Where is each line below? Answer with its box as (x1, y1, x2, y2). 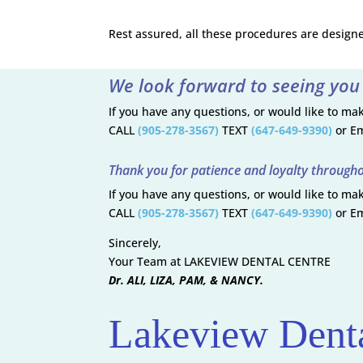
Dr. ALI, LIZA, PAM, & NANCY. (109, 272, 264, 288)
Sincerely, (109, 235, 162, 250)
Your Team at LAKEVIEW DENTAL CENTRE (109, 254, 331, 269)
